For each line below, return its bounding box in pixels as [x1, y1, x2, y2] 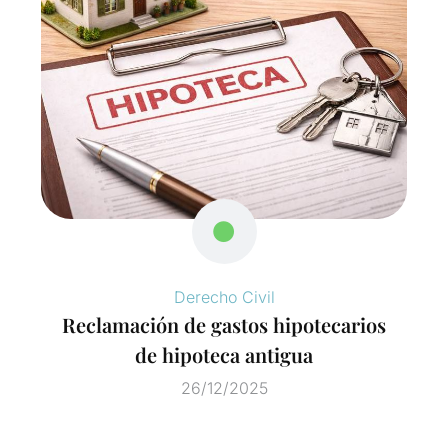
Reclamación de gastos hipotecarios [62, 310, 386, 338]
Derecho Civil [173, 286, 275, 307]
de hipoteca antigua [135, 340, 313, 368]
